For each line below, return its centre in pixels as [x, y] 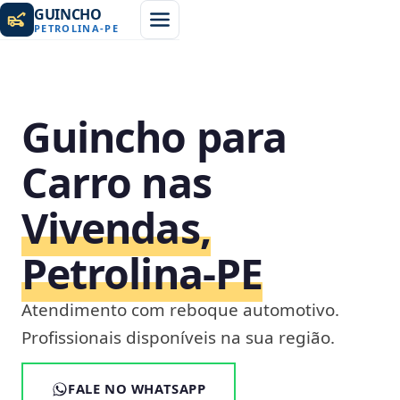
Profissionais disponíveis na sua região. [178, 337]
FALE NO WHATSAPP [137, 388]
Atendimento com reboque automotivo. [180, 310]
